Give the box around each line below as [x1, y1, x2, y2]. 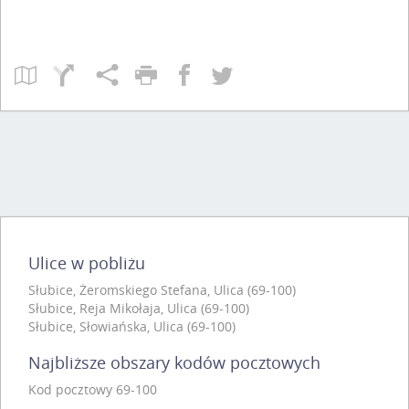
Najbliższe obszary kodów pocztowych [28, 351, 320, 373]
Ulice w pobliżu [28, 251, 145, 274]
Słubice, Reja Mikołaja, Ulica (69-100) [28, 299, 249, 317]
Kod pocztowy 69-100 [28, 380, 157, 398]
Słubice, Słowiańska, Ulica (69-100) [28, 317, 236, 335]
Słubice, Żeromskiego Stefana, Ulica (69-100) [28, 280, 296, 299]
